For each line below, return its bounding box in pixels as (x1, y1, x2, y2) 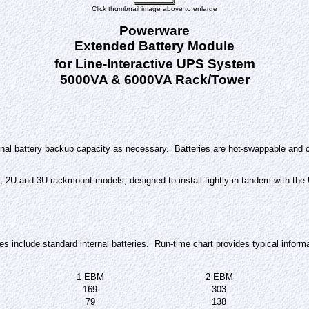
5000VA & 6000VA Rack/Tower (59, 72, 250, 87)
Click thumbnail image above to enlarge (92, 5, 217, 12)
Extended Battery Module (74, 39, 235, 53)
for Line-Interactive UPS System (54, 57, 255, 71)
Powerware (119, 23, 190, 38)
